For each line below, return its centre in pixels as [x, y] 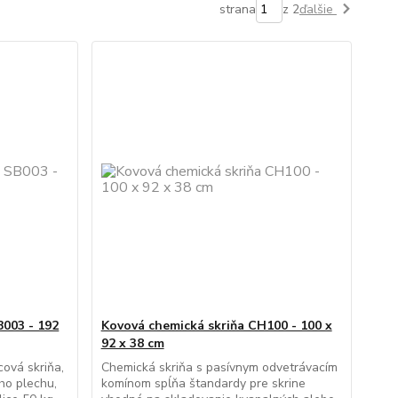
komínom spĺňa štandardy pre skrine [203, 383]
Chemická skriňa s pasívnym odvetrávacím [219, 367]
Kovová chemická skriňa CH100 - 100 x [216, 326]
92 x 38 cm [132, 343]
